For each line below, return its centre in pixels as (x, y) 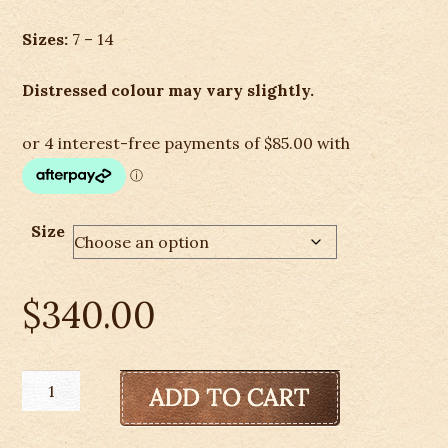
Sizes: (47, 39)
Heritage (56, 431)
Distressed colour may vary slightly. (168, 90)
